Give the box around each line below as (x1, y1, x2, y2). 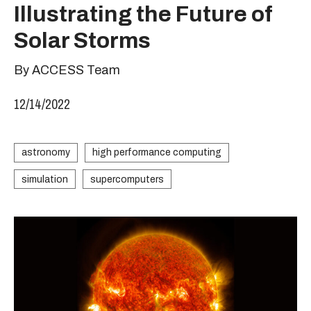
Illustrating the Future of (14, 2, 273, 26)
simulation (22, 174, 68, 185)
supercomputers (90, 174, 164, 185)
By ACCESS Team (14, 63, 120, 77)
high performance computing (92, 147, 221, 158)
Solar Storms (14, 28, 151, 53)
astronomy (22, 147, 70, 158)
